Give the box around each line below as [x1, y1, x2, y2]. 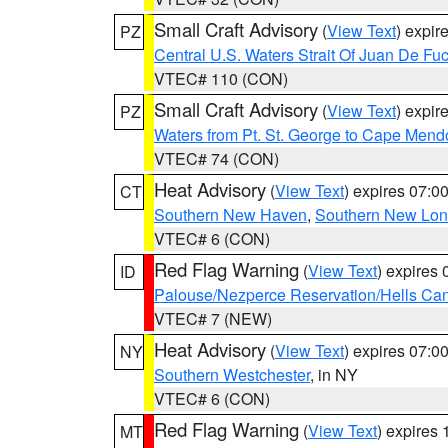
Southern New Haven [154, 203, 307, 226]
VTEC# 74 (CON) [154, 147, 279, 170]
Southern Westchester [154, 363, 310, 386]
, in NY [310, 363, 358, 386]
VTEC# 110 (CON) [154, 67, 288, 90]
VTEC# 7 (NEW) [154, 307, 272, 330]
